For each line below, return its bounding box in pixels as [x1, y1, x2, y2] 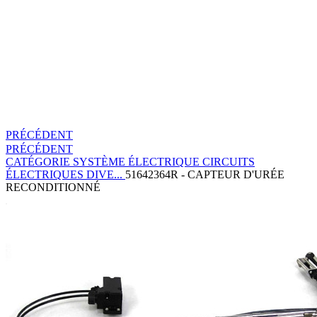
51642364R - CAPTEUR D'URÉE [125, 168, 284, 180]
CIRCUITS [202, 155, 255, 168]
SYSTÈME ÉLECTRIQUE [73, 155, 200, 168]
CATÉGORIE [6, 155, 70, 168]
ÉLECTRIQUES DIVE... [6, 168, 122, 180]
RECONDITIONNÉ [6, 180, 100, 193]
